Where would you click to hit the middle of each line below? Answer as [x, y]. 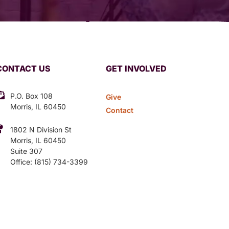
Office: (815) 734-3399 [49, 162]
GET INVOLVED [136, 68]
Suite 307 [27, 151]
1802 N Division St [41, 129]
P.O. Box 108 [32, 96]
